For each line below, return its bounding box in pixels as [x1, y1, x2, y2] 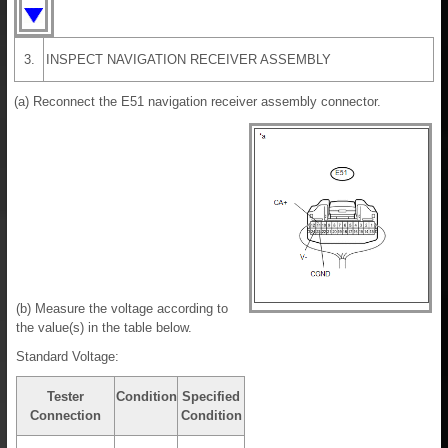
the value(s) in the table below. [16, 320, 192, 336]
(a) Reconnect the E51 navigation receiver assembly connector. [14, 94, 381, 110]
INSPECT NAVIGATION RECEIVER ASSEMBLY [46, 52, 331, 68]
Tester [47, 389, 84, 405]
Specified [182, 389, 240, 405]
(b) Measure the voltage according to [16, 301, 228, 317]
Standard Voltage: [16, 349, 119, 365]
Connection [30, 408, 101, 424]
